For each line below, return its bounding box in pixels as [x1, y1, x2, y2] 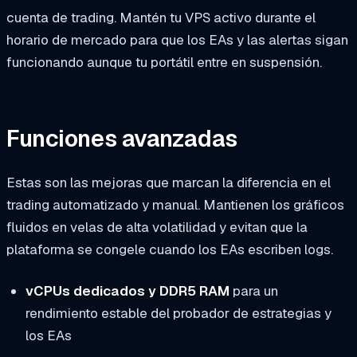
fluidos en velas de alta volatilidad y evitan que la [6, 218, 308, 237]
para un [229, 282, 278, 300]
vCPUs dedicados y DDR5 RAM [25, 282, 229, 300]
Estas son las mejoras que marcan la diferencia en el [6, 174, 331, 192]
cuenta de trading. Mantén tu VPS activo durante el [6, 8, 316, 26]
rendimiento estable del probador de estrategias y [25, 304, 331, 323]
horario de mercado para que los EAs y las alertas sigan [6, 30, 348, 49]
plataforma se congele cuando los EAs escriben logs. [6, 241, 333, 259]
